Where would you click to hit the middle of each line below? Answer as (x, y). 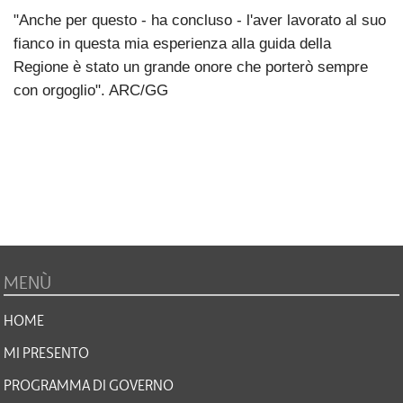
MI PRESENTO (47, 353)
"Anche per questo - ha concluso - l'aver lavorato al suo (200, 20)
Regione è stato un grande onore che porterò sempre (191, 67)
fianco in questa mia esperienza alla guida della (172, 43)
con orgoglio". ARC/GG (91, 90)
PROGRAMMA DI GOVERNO (89, 385)
